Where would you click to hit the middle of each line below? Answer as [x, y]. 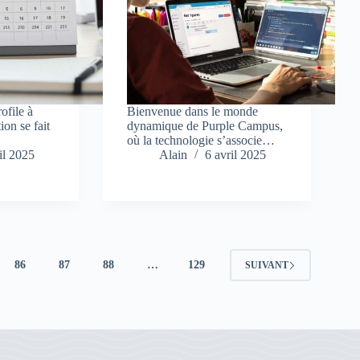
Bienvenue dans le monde [193, 112]
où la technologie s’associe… [201, 141]
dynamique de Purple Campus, [205, 126]
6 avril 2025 [236, 155]
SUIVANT [266, 265]
